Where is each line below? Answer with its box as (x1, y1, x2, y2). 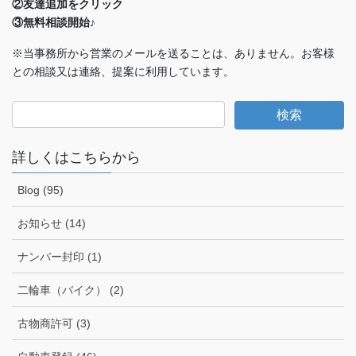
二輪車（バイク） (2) (17, 284, 124, 297)
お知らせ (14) (17, 217, 86, 230)
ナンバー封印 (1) (17, 250, 102, 264)
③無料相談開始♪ (12, 15, 95, 29)
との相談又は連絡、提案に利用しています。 (12, 65, 234, 79)
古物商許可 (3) (17, 317, 91, 331)
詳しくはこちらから (12, 149, 141, 166)
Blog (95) (17, 184, 64, 197)
